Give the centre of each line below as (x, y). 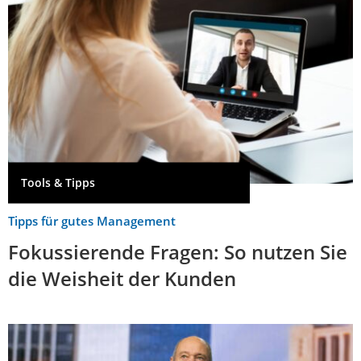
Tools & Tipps (58, 183)
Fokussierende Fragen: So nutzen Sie (178, 251)
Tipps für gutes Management (92, 220)
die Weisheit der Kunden (122, 278)
